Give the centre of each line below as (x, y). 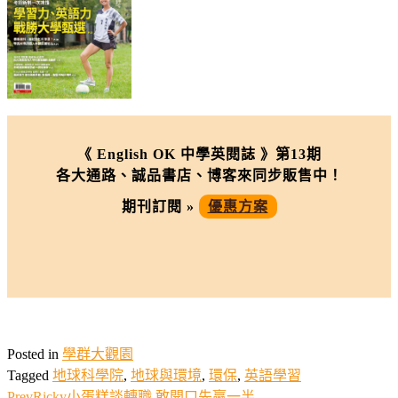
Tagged (30, 376)
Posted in (35, 354)
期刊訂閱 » (160, 207)
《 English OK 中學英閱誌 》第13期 (199, 155)
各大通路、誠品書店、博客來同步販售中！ (199, 176)
